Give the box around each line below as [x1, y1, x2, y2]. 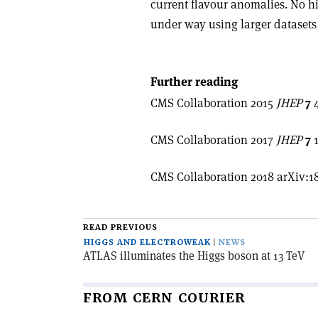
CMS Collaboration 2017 [150, 131, 276, 148]
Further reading [150, 73, 238, 89]
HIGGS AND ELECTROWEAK [84, 237, 211, 248]
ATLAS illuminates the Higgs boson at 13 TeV [83, 248, 305, 263]
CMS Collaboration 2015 [150, 94, 276, 111]
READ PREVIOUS [83, 222, 158, 233]
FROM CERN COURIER [83, 290, 245, 306]
